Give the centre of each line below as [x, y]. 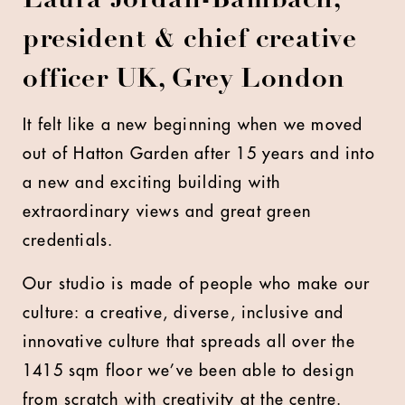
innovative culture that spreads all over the [189, 342]
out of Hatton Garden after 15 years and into [199, 154]
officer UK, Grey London [184, 80]
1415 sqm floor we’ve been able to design [189, 371]
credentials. [68, 240]
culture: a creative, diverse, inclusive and [184, 313]
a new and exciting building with [152, 183]
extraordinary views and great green [167, 212]
